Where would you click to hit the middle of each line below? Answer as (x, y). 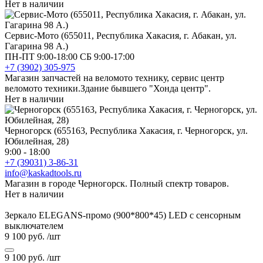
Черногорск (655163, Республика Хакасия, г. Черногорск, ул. (126, 130)
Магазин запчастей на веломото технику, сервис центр (114, 77)
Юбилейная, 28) (37, 141)
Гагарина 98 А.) (36, 46)
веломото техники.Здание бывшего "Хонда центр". (108, 88)
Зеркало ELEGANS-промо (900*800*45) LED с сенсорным (123, 215)
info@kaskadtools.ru (43, 173)
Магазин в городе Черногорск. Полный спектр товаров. (117, 183)
